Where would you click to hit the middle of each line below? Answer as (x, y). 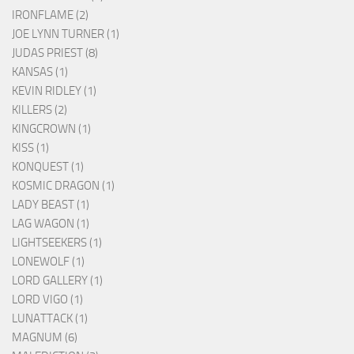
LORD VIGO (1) (47, 299)
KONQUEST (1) (48, 166)
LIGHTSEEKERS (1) (57, 242)
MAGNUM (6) (45, 337)
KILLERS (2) (40, 109)
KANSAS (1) (40, 72)
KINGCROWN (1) (51, 128)
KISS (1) (30, 147)
